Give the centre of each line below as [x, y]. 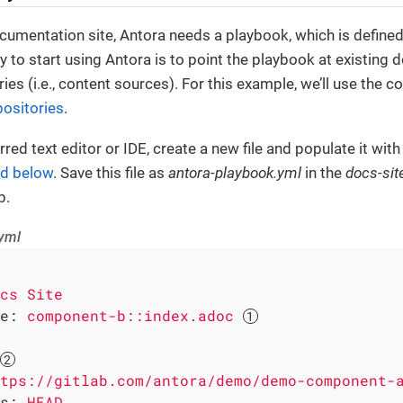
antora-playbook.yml [235, 173]
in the [323, 173]
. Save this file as [111, 173]
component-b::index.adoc [130, 316]
